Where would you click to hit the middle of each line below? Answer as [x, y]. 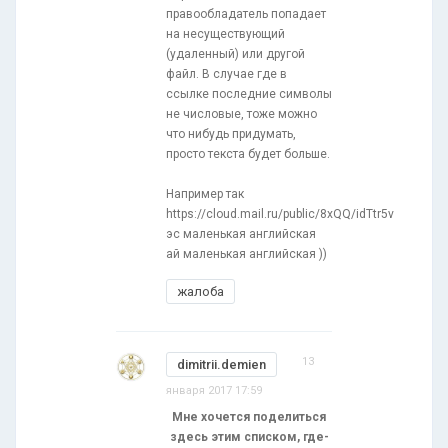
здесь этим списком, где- [249, 436]
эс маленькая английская [241, 233]
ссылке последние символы [249, 93]
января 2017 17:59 [214, 390]
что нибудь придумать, [231, 133]
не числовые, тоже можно [241, 113]
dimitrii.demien [221, 364]
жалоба [200, 291]
